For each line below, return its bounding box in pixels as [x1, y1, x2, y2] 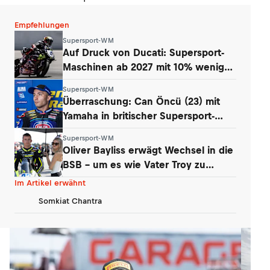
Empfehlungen [14, 20, 69, 30]
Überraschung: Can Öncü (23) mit [63, 95, 220, 107]
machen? [63, 173, 104, 184]
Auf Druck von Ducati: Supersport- [63, 46, 224, 58]
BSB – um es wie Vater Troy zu [63, 159, 206, 170]
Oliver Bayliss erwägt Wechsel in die [63, 144, 233, 155]
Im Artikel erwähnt [14, 178, 86, 187]
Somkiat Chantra [39, 196, 102, 206]
